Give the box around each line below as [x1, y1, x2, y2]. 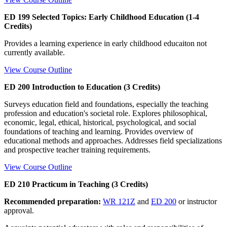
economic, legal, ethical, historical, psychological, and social [4, 118, 196, 127]
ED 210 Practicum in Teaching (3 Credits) [4, 179, 148, 188]
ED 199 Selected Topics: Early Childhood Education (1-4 [4, 12, 199, 21]
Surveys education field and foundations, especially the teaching [4, 99, 208, 108]
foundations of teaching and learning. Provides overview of [4, 127, 193, 136]
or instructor [176, 197, 217, 206]
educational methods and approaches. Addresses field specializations [4, 136, 222, 145]
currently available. [4, 48, 65, 57]
